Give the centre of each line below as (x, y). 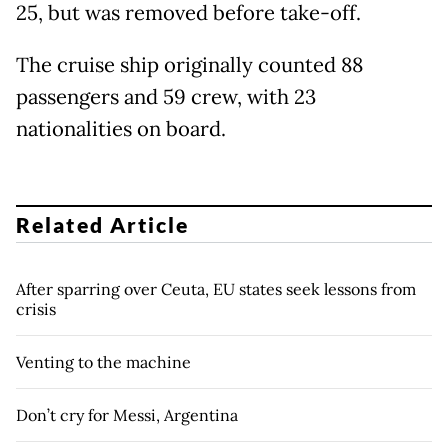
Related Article (103, 224)
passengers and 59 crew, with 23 (166, 97)
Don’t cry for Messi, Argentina (127, 414)
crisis (36, 308)
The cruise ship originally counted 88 (189, 65)
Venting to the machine (103, 361)
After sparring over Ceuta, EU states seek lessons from (216, 288)
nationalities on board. (121, 129)
